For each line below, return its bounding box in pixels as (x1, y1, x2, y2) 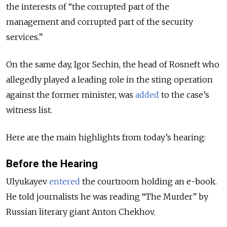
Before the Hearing (6, 158, 98, 170)
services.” (6, 32, 43, 43)
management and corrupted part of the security (6, 17, 193, 27)
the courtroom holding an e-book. (80, 176, 217, 187)
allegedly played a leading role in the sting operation (6, 74, 213, 85)
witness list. (6, 105, 54, 116)
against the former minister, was (6, 90, 135, 100)
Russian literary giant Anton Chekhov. (6, 207, 155, 217)
